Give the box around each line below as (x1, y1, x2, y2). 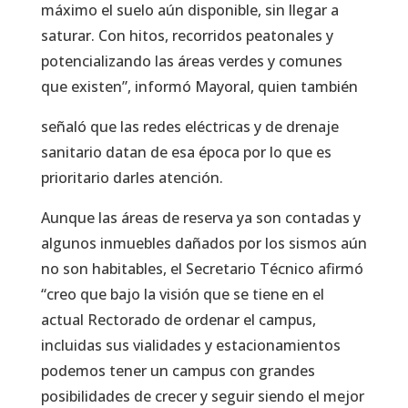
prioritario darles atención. (40, 168, 223, 189)
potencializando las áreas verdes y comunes (40, 51, 342, 72)
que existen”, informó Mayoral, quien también (40, 76, 358, 97)
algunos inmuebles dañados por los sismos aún (40, 233, 367, 254)
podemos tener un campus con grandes (40, 361, 315, 382)
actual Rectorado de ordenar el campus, (40, 310, 316, 331)
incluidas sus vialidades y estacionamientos (40, 335, 341, 356)
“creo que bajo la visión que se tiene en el (40, 284, 324, 305)
